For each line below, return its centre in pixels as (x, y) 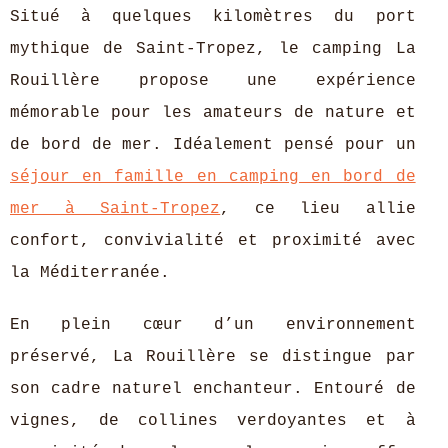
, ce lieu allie (318, 209)
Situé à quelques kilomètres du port (213, 17)
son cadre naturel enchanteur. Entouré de (213, 389)
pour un (380, 145)
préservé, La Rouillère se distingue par (213, 357)
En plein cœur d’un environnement (213, 325)
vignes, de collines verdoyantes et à (213, 421)
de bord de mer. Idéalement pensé (177, 145)
